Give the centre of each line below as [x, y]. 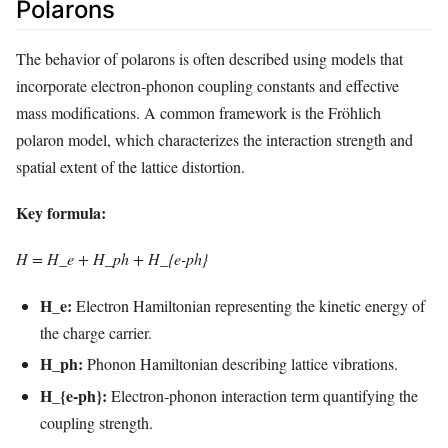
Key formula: [61, 213]
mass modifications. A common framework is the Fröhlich [198, 113]
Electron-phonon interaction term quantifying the [262, 396]
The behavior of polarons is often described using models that [209, 59]
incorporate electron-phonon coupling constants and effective [207, 86]
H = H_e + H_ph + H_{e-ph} [112, 259]
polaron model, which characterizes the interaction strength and [214, 140]
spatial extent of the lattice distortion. [130, 167]
